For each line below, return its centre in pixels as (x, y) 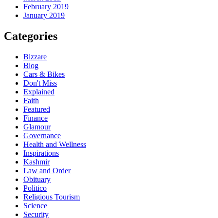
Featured (37, 109)
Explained (39, 91)
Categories (31, 36)
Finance (36, 118)
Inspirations (41, 153)
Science (35, 205)
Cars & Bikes (44, 74)
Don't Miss (40, 83)
